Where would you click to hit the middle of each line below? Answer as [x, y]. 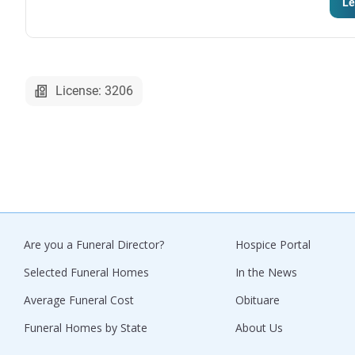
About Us [259, 328]
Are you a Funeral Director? [94, 244]
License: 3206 [94, 91]
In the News [266, 272]
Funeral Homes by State [86, 328]
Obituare [258, 300]
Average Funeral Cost [79, 300]
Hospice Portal [273, 244]
